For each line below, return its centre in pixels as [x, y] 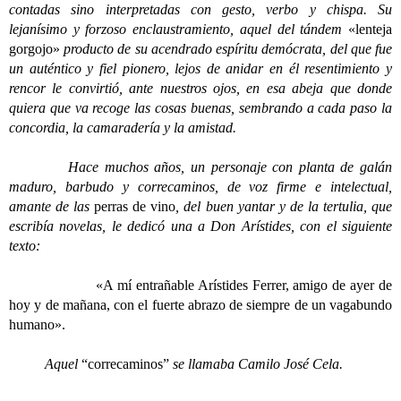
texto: [25, 246]
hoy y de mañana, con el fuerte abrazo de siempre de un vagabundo [200, 305]
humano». [37, 324]
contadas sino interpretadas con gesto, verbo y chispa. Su [200, 9]
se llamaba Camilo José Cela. [256, 364]
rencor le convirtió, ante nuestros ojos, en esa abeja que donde [200, 88]
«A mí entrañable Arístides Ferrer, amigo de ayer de [244, 285]
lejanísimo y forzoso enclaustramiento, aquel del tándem [179, 29]
